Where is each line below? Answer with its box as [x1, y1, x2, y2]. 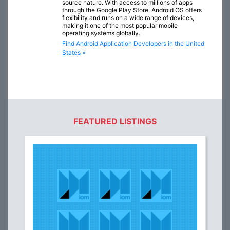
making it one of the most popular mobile [62, 22, 178, 30]
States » [62, 49, 85, 57]
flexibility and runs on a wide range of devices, [62, 14, 194, 22]
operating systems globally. [62, 29, 140, 37]
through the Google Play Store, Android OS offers [62, 6, 202, 14]
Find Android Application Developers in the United [62, 40, 204, 48]
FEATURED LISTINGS [73, 116, 157, 127]
